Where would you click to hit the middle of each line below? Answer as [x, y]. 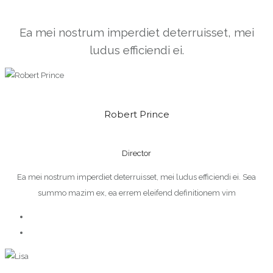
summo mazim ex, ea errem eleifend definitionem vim [136, 193]
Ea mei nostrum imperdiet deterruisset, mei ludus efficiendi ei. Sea [136, 177]
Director [136, 154]
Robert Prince [136, 115]
